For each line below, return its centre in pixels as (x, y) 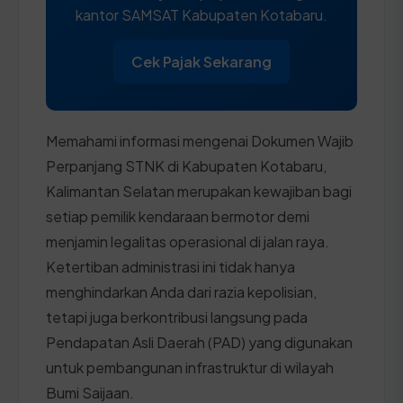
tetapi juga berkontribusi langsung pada (177, 317)
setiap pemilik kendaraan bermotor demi (178, 216)
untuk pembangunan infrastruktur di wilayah (190, 367)
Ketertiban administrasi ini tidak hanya (170, 266)
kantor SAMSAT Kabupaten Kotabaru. (201, 14)
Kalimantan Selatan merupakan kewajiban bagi (199, 191)
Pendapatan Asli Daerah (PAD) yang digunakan (199, 342)
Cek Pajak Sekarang (201, 61)
